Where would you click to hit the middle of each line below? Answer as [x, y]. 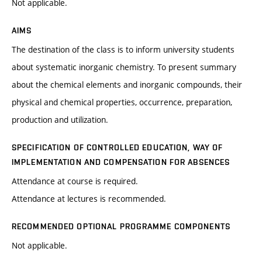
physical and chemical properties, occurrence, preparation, [122, 102]
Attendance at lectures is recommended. [89, 199]
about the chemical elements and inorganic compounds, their [127, 85]
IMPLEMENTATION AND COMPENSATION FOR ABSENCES [121, 162]
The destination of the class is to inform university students [123, 50]
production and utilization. [60, 120]
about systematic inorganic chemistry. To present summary [124, 67]
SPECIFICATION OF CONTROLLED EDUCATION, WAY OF [118, 148]
